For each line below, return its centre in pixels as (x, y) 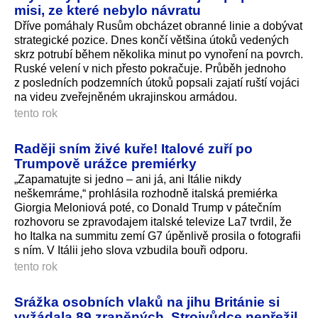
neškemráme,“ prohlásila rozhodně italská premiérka (146, 194)
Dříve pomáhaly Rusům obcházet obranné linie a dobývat (158, 26)
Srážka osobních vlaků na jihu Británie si (147, 302)
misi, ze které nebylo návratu (108, 10)
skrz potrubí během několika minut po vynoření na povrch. (159, 55)
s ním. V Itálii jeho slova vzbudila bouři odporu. (131, 251)
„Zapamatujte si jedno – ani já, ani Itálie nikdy (128, 180)
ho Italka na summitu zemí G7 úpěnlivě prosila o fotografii (158, 236)
